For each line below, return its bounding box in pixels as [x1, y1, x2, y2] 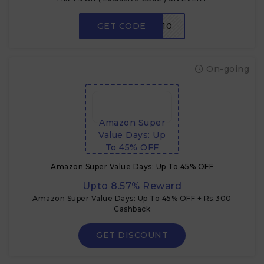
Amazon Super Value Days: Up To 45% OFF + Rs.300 [32, 194, 232, 203]
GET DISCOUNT [96, 230, 168, 240]
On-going [203, 64, 249, 74]
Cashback [114, 204, 150, 213]
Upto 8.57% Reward [82, 180, 182, 192]
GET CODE [97, 21, 146, 31]
